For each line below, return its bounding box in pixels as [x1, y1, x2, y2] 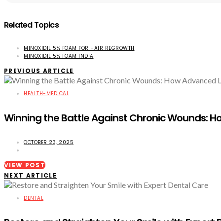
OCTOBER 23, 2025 [24, 138, 74, 146]
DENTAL [24, 194, 43, 202]
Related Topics [4, 19, 59, 31]
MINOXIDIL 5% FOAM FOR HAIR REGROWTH [24, 44, 135, 52]
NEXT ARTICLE [4, 171, 57, 180]
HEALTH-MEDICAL [24, 89, 69, 97]
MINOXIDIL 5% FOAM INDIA [24, 52, 94, 60]
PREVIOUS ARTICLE [4, 66, 74, 75]
